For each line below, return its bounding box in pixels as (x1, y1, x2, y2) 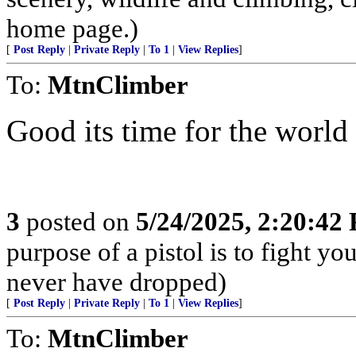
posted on (20, 207, 136, 236)
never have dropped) (6, 267, 226, 296)
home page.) (6, 14, 138, 43)
